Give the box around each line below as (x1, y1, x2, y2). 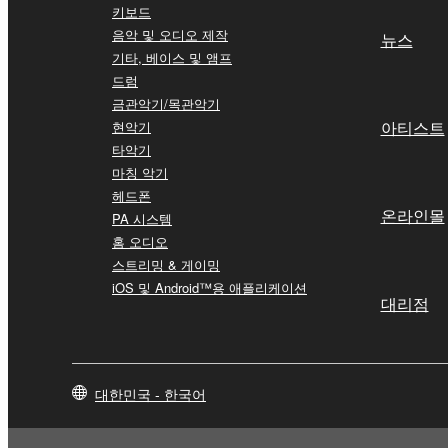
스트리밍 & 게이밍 (112, 254, 220, 274)
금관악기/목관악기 (112, 93, 220, 113)
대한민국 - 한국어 (95, 383, 206, 404)
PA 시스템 (112, 208, 172, 228)
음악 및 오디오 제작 (112, 24, 228, 44)
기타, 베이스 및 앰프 (112, 47, 232, 67)
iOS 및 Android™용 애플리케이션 (112, 277, 307, 297)
